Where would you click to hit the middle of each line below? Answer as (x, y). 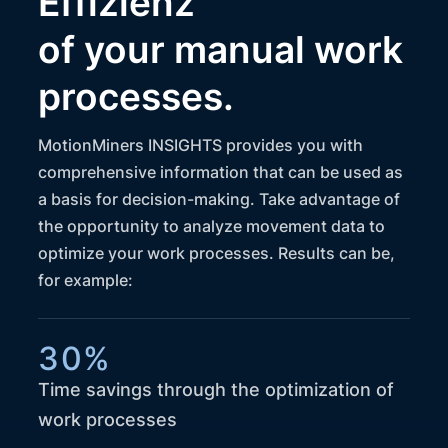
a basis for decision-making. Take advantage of (219, 198)
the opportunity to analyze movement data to (212, 225)
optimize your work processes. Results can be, (217, 252)
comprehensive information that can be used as (221, 171)
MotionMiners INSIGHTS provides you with (201, 144)
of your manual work (221, 49)
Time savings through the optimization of (216, 389)
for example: (86, 279)
